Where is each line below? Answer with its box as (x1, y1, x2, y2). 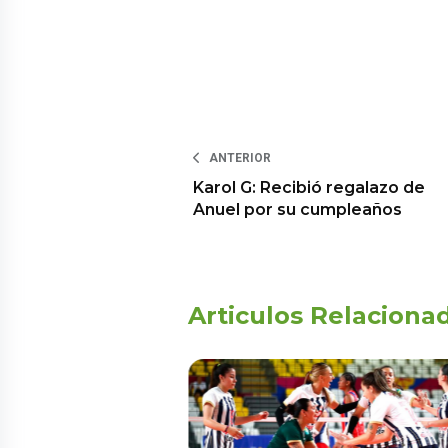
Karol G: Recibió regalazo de (193, 178, 425, 198)
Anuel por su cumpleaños (193, 200, 402, 220)
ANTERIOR (209, 151, 271, 166)
